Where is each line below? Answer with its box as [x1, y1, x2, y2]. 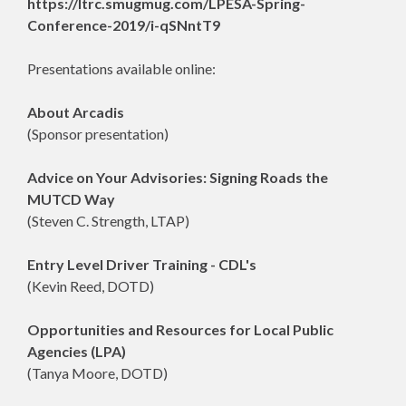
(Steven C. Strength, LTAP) [27, 212, 189, 229]
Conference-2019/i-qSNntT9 [27, 16, 220, 34]
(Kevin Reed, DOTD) [27, 277, 154, 295]
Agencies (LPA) [27, 343, 126, 360]
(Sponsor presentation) [27, 125, 169, 142]
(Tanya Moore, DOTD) [27, 364, 168, 382]
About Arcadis [27, 103, 124, 121]
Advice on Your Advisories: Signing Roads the [27, 169, 328, 186]
